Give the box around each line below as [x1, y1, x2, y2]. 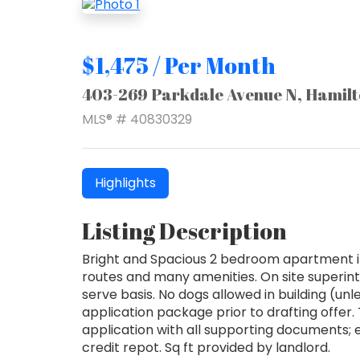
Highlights [95, 173, 156, 192]
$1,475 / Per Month [82, 49, 276, 80]
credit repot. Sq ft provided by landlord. [82, 337, 330, 357]
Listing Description [82, 215, 287, 246]
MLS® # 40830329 [82, 109, 192, 129]
